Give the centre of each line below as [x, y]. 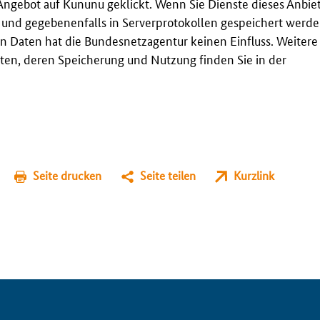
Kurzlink [254, 175]
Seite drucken [67, 175]
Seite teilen [167, 175]
